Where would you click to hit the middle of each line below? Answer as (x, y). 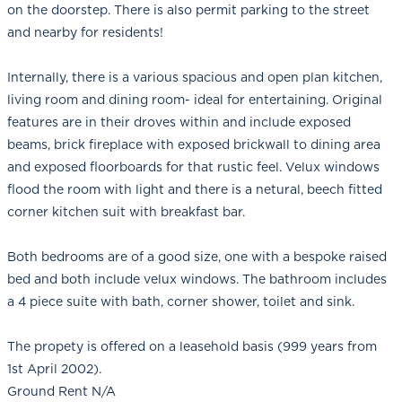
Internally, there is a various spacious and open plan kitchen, (195, 77)
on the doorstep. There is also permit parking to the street (188, 9)
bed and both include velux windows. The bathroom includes (197, 279)
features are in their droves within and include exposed (179, 122)
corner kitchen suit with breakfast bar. (126, 211)
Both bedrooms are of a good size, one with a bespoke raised (197, 256)
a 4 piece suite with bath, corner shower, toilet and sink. (181, 301)
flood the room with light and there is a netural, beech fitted (195, 189)
